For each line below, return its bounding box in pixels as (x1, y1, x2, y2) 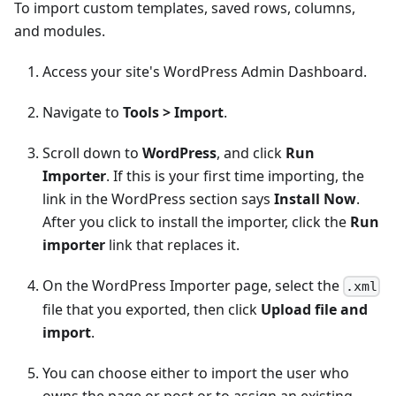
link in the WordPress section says (42, 188, 274, 209)
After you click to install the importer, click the (42, 211, 350, 232)
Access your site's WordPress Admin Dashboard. (42, 61, 367, 81)
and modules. (14, 20, 105, 41)
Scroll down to (42, 142, 142, 163)
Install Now (274, 188, 356, 209)
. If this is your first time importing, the (106, 165, 364, 186)
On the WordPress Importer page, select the (42, 275, 343, 295)
